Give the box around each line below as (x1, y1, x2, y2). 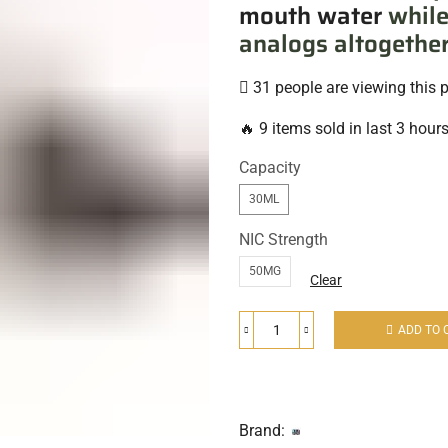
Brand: (239, 421, 285, 441)
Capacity (239, 158, 301, 178)
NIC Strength (239, 230, 328, 250)
